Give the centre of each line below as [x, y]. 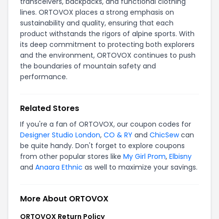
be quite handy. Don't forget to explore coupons [102, 146]
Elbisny [180, 156]
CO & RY [118, 135]
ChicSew [164, 135]
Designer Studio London [60, 135]
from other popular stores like [72, 156]
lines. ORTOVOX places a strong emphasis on [97, 12]
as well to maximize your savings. [140, 167]
